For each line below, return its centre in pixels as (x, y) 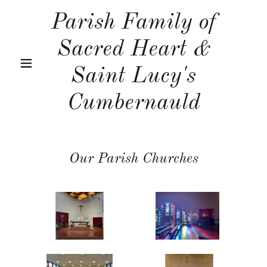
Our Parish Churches (133, 159)
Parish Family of (133, 23)
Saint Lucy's (133, 76)
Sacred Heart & (133, 49)
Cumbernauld (133, 103)
